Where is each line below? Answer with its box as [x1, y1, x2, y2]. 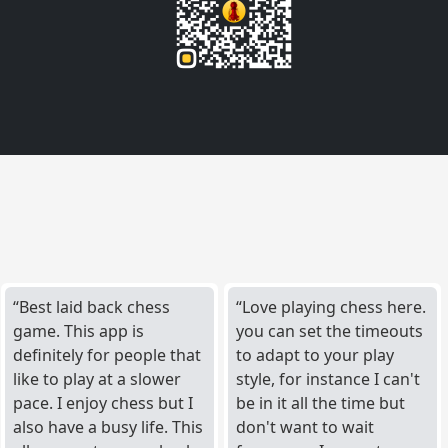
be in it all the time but [236, 391, 406, 414]
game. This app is [13, 319, 145, 342]
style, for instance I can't [236, 367, 421, 390]
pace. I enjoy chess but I [13, 391, 194, 414]
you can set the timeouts [236, 319, 424, 342]
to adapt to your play [236, 343, 395, 366]
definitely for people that [13, 343, 202, 366]
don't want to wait [236, 415, 375, 438]
